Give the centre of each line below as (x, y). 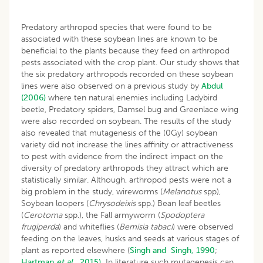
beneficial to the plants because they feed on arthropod (125, 50)
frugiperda (40, 227)
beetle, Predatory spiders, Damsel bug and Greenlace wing (130, 109)
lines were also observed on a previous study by (111, 86)
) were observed (203, 227)
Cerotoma (43, 215)
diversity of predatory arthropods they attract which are (125, 168)
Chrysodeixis (112, 203)
